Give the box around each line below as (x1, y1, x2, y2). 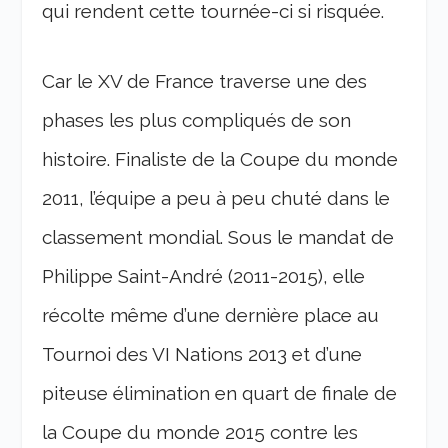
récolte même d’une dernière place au (42, 303, 380, 326)
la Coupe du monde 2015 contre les (42, 420, 359, 443)
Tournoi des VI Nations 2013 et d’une (42, 342, 363, 365)
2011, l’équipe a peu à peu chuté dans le (42, 186, 391, 209)
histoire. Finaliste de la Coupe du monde (42, 147, 399, 170)
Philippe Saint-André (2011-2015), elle (42, 264, 366, 287)
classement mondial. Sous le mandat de (42, 225, 395, 248)
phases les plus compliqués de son (42, 108, 352, 131)
